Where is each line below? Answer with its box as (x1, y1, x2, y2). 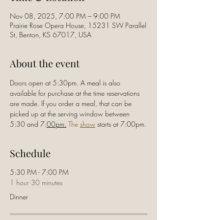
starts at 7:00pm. (95, 119, 146, 129)
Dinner (10, 192, 28, 201)
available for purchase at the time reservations (10, 88, 141, 98)
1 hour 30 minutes (10, 178, 62, 187)
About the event (10, 56, 80, 70)
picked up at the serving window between (10, 109, 132, 118)
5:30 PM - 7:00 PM (10, 167, 69, 177)
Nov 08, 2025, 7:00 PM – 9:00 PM (10, 11, 120, 21)
